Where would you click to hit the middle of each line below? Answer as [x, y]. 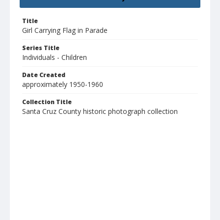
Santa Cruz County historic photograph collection [100, 111]
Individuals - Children [55, 57]
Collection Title [47, 102]
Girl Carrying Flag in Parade [65, 30]
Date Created [44, 75]
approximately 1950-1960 [63, 84]
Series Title [41, 48]
